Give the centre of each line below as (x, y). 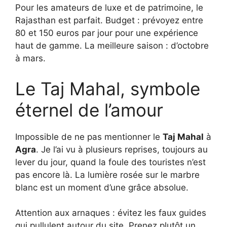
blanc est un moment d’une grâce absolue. (102, 187)
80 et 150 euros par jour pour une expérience (107, 33)
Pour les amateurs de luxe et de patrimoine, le (109, 8)
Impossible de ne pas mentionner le (89, 137)
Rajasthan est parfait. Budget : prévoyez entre (109, 21)
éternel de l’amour (89, 110)
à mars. (30, 59)
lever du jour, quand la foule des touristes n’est (110, 162)
